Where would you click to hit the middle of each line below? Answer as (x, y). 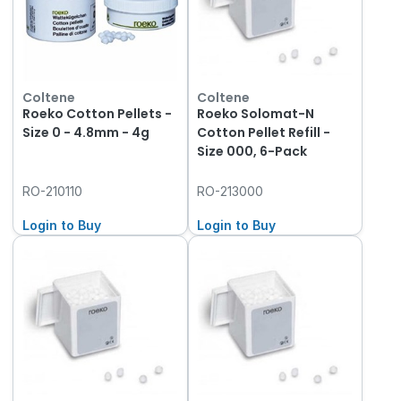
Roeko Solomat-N (256, 114)
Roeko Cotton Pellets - (97, 114)
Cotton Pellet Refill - (264, 133)
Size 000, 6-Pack (252, 152)
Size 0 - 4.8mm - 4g (85, 133)
